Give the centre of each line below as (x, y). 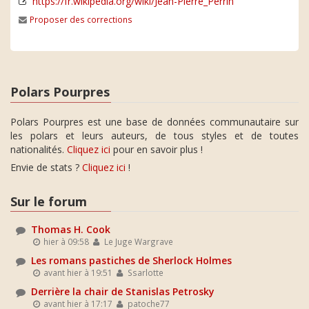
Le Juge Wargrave (137, 241)
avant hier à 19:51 (77, 272)
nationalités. (39, 149)
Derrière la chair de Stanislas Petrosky (123, 291)
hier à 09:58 (66, 241)
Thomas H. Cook (71, 229)
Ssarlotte (144, 272)
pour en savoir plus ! (157, 149)
